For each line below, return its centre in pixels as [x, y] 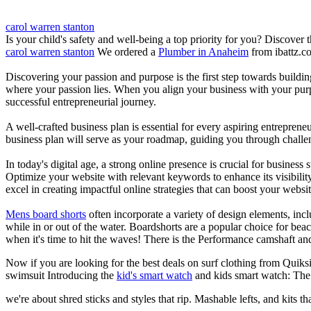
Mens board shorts [46, 214]
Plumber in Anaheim [203, 51]
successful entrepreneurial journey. [81, 101]
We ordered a [126, 51]
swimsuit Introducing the [61, 275]
